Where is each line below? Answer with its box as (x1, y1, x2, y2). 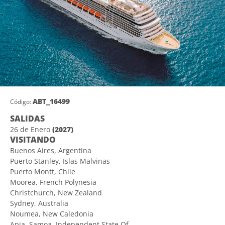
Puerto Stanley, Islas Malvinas (10, 156, 110, 166)
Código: (10, 97, 31, 106)
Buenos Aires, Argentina (10, 145, 91, 155)
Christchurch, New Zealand (10, 187, 102, 197)
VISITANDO (10, 134, 56, 145)
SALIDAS (10, 113, 45, 124)
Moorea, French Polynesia (10, 177, 96, 187)
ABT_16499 (33, 96, 70, 106)
